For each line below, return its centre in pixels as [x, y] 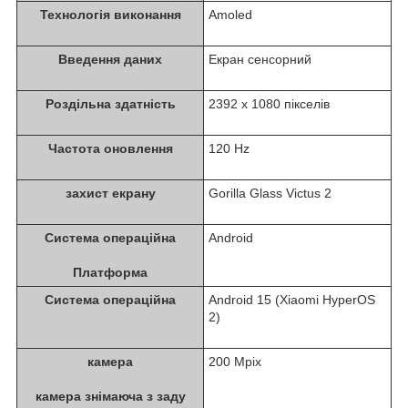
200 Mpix [235, 361]
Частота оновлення [110, 148]
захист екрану [110, 193]
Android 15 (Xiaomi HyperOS [292, 299]
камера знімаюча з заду [110, 396]
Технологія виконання [110, 14]
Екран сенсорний [260, 59]
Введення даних [110, 59]
